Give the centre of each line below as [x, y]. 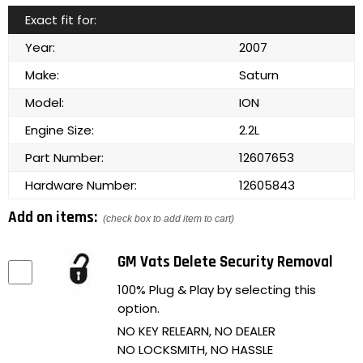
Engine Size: [60, 130]
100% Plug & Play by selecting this [217, 290]
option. [139, 309]
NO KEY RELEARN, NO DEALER [196, 331]
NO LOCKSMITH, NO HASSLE [195, 350]
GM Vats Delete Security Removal [225, 263]
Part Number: [64, 158]
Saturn [259, 75]
